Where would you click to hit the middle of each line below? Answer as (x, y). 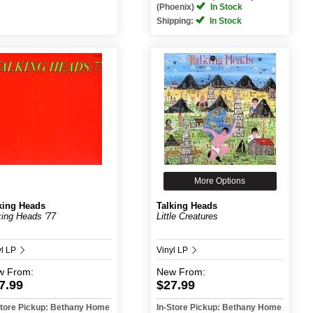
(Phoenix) (176, 7)
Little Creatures (187, 216)
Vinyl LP (173, 250)
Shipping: (176, 21)
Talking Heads (187, 206)
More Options (220, 181)
